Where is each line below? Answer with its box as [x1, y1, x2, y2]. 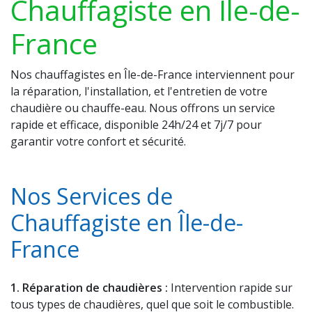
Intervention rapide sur [168, 279, 292, 295]
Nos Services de [10, 180, 173, 211]
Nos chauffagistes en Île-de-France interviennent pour [10, 66, 295, 82]
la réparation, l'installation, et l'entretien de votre [10, 83, 267, 99]
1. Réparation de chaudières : [10, 279, 168, 295]
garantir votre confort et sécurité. [10, 133, 186, 149]
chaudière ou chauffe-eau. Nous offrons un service [10, 100, 275, 116]
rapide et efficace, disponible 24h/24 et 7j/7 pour [10, 116, 262, 132]
